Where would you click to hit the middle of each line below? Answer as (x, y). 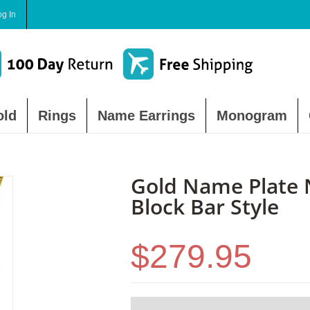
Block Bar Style (205, 207)
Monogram (252, 116)
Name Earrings (146, 116)
